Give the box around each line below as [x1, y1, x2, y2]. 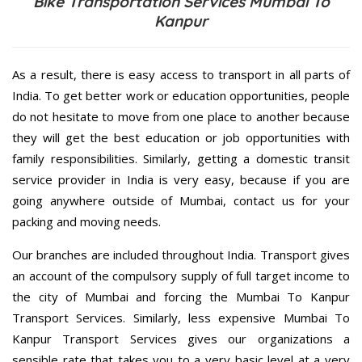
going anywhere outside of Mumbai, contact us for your [12, 192, 350, 209]
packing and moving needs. [12, 213, 161, 230]
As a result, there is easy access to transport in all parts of [12, 66, 350, 83]
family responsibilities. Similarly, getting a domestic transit [12, 150, 350, 167]
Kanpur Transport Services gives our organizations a [12, 330, 350, 347]
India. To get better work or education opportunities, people [12, 87, 350, 104]
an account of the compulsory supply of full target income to [12, 267, 350, 284]
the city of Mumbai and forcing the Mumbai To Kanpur [12, 288, 350, 305]
